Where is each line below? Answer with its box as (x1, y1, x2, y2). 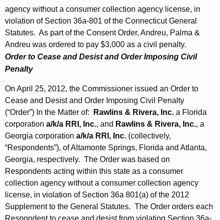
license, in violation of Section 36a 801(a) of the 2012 (5, 191, 189, 199)
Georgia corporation (5, 132, 76, 140)
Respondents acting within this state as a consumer (5, 167, 183, 176)
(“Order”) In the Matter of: (5, 108, 93, 117)
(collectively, (126, 132, 171, 140)
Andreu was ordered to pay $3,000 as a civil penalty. (5, 40, 186, 49)
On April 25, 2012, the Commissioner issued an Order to (5, 84, 198, 93)
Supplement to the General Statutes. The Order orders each (5, 202, 213, 211)
